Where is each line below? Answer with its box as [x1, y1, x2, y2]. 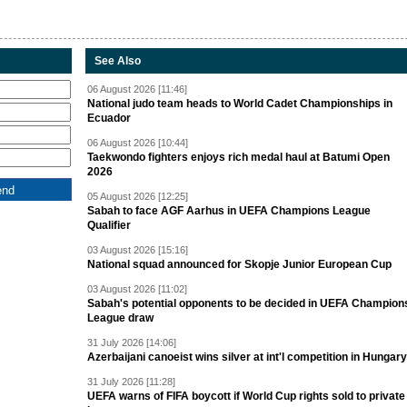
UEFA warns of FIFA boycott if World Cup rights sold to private [87, 390, 405, 403]
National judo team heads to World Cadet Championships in [87, 97, 392, 111]
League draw [87, 312, 154, 325]
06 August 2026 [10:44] [87, 137, 188, 149]
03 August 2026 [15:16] [87, 244, 188, 256]
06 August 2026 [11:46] [87, 84, 187, 95]
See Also [94, 55, 141, 68]
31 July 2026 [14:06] [87, 337, 176, 349]
